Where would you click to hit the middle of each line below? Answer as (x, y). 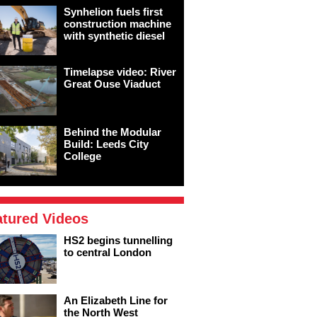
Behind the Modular (113, 132)
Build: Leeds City (106, 144)
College (82, 156)
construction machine (117, 24)
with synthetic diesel (114, 36)
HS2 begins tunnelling (118, 240)
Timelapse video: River (120, 72)
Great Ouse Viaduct (112, 84)
